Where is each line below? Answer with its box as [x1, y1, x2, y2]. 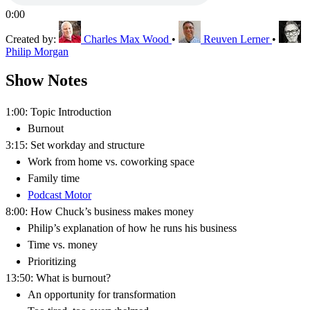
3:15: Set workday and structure [6, 139, 145, 152]
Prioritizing [28, 255, 76, 268]
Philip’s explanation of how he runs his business [28, 222, 237, 235]
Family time [28, 172, 80, 185]
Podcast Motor [28, 189, 91, 201]
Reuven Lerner [203, 33, 269, 45]
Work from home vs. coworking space [28, 156, 194, 168]
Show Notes [6, 71, 87, 90]
